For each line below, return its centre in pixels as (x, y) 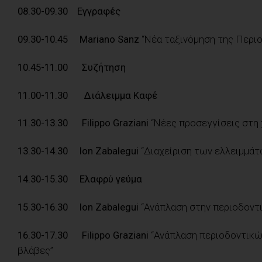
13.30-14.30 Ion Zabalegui (79, 151)
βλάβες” (35, 250)
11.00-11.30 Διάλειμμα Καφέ (89, 95)
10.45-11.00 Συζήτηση (72, 67)
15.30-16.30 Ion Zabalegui (79, 207)
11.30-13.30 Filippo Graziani (83, 123)
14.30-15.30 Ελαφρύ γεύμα (80, 179)
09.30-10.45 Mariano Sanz (80, 39)
